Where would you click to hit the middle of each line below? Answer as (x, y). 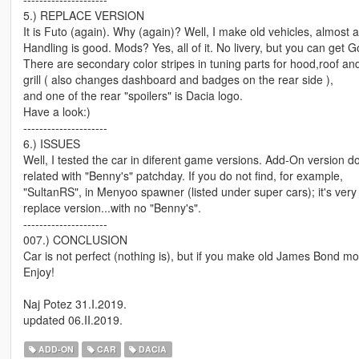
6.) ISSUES (51, 144)
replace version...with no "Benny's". (112, 208)
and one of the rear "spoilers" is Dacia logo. (133, 96)
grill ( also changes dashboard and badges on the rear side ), (178, 80)
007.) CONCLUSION (75, 240)
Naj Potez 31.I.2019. (75, 304)
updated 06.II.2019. (73, 320)
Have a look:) (56, 112)
